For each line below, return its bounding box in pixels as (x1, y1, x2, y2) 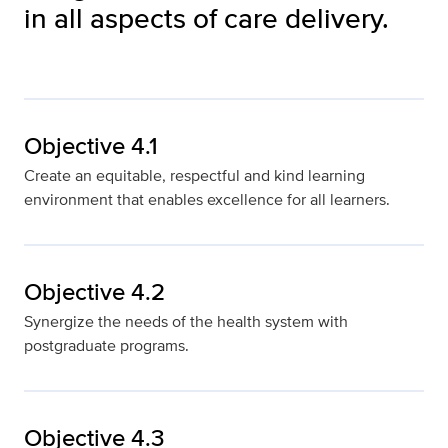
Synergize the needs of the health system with (24, 310, 348, 334)
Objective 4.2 (24, 274, 165, 310)
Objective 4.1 (24, 128, 158, 164)
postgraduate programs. (24, 334, 189, 358)
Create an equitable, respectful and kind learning (24, 164, 365, 188)
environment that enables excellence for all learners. (24, 188, 390, 212)
